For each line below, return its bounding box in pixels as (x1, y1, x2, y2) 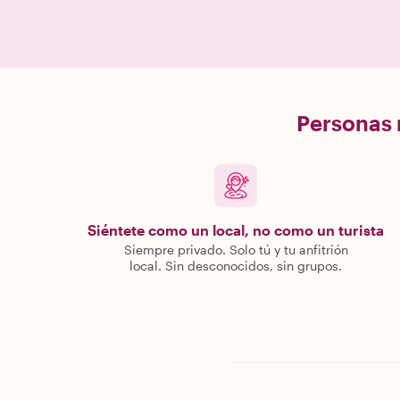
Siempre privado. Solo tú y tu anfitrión (123, 242, 348, 257)
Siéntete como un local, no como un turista (87, 221, 384, 238)
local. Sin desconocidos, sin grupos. (129, 258, 342, 273)
